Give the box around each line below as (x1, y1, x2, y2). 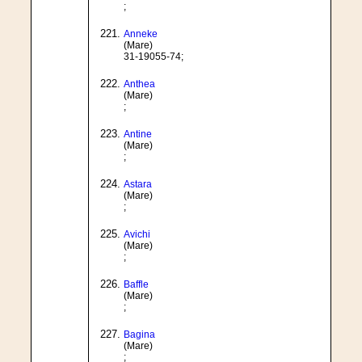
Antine (124, 128, 152, 140)
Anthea (124, 78, 155, 90)
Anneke (124, 28, 158, 40)
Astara (124, 179, 152, 190)
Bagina (124, 329, 155, 340)
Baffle (124, 279, 149, 290)
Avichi (124, 229, 150, 240)
